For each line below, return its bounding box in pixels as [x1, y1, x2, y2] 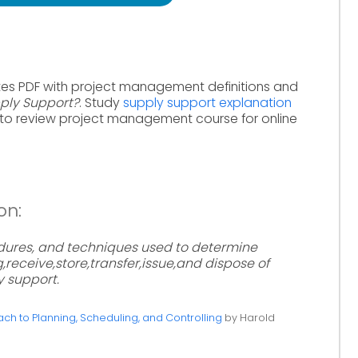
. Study [79, 93, 123, 112]
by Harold [222, 311, 275, 324]
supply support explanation [123, 93, 292, 112]
